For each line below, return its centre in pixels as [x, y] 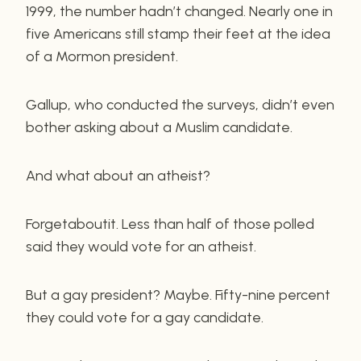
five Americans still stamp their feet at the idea [178, 33]
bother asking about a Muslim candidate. [159, 127]
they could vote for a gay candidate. [145, 317]
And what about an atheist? [118, 175]
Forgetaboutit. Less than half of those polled [170, 224]
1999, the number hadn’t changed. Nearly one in [179, 11]
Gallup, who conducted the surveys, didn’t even [180, 104]
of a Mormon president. [102, 56]
